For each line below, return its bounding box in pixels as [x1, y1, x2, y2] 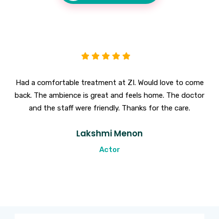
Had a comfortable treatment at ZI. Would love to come [15, 78, 204, 87]
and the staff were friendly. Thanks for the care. [29, 103, 190, 112]
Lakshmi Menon [76, 127, 143, 139]
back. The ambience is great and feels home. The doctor [15, 90, 204, 100]
